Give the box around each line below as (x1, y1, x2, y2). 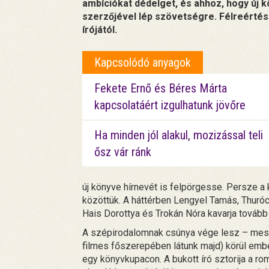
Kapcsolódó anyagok (94, 55, 191, 70)
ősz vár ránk (94, 145, 151, 159)
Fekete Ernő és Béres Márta (94, 81, 227, 95)
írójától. (82, 24, 117, 35)
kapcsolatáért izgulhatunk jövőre (94, 98, 246, 112)
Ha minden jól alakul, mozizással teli (94, 128, 263, 142)
